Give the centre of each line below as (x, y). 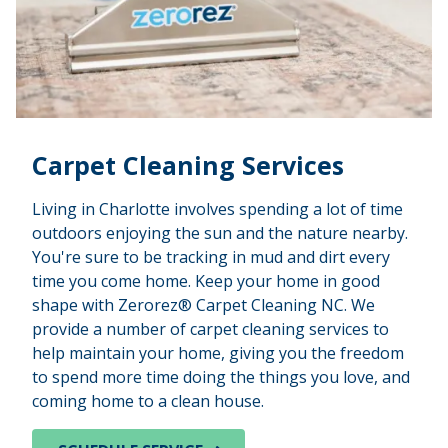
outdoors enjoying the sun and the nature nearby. (220, 232)
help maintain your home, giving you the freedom (218, 352)
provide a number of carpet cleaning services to (210, 328)
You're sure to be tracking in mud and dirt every (211, 256)
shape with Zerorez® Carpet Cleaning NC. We (203, 304)
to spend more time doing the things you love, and (221, 376)
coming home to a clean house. (148, 400)
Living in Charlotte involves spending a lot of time (217, 208)
